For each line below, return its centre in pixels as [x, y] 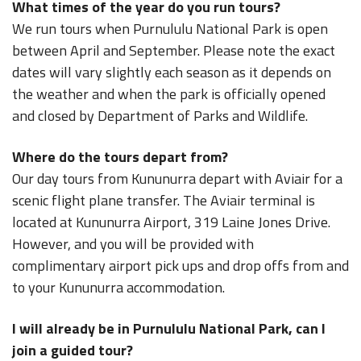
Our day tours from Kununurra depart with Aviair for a [177, 178]
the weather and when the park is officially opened [169, 94]
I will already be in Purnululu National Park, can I [169, 328]
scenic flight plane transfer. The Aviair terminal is [164, 200]
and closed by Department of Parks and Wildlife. [160, 116]
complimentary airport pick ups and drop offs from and [180, 266]
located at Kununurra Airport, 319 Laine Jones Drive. [171, 222]
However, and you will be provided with [133, 244]
